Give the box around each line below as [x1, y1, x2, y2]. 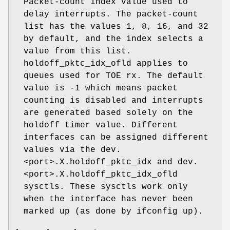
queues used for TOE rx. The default [24, 71, 203, 81]
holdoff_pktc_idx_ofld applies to [24, 59, 188, 69]
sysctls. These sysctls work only [24, 182, 188, 192]
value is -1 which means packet [24, 84, 178, 93]
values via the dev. [24, 145, 121, 155]
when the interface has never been [24, 195, 193, 204]
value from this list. [24, 47, 131, 56]
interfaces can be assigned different [24, 133, 208, 143]
